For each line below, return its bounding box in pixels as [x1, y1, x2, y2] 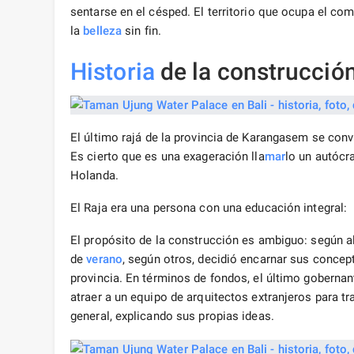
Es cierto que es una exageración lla [70, 149, 265, 164]
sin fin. [122, 24, 161, 39]
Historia [70, 58, 155, 86]
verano [86, 252, 122, 267]
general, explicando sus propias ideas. [70, 309, 274, 324]
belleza [83, 24, 122, 39]
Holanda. [70, 168, 119, 183]
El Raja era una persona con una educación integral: [70, 201, 348, 216]
